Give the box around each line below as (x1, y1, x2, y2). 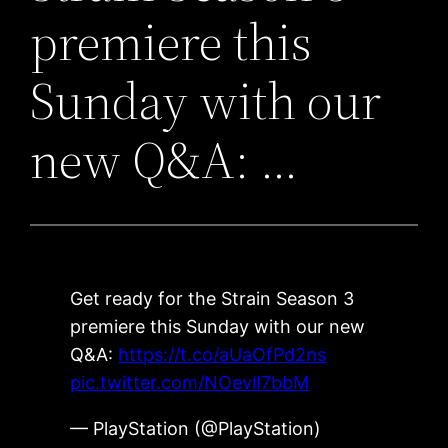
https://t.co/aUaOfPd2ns (118, 344, 327, 366)
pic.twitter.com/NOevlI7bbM (70, 372, 310, 394)
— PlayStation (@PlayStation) (70, 418, 322, 440)
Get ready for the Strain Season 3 (70, 288, 355, 310)
